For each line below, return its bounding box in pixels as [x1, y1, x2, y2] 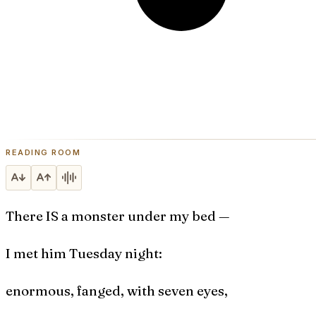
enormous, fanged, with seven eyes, [6, 281, 228, 299]
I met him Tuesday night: [6, 244, 162, 262]
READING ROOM [6, 147, 81, 157]
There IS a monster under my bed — [6, 207, 230, 224]
